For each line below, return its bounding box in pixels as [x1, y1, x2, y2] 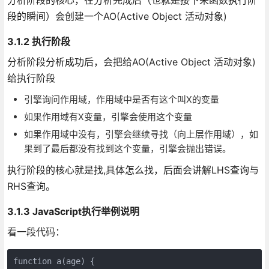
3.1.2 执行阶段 [7, 35, 70, 47]
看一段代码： [7, 225, 65, 238]
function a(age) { [13, 256, 95, 266]
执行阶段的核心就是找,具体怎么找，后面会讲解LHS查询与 [7, 163, 259, 176]
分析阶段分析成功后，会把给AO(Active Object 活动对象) [7, 55, 256, 68]
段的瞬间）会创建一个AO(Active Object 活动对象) [7, 10, 227, 22]
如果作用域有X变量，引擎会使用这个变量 [23, 110, 192, 122]
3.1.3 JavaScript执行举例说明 [7, 205, 139, 217]
